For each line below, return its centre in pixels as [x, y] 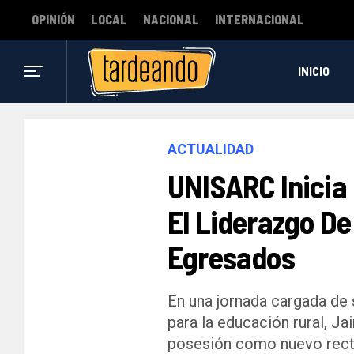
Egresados [231, 257]
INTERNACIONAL [260, 19]
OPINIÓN [53, 19]
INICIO [313, 71]
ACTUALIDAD [211, 149]
